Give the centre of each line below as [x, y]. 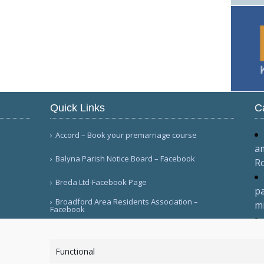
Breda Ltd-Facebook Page [101, 182]
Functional [75, 251]
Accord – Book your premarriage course [126, 135]
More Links [75, 233]
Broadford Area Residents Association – [127, 202]
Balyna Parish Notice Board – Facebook [126, 159]
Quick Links [78, 108]
